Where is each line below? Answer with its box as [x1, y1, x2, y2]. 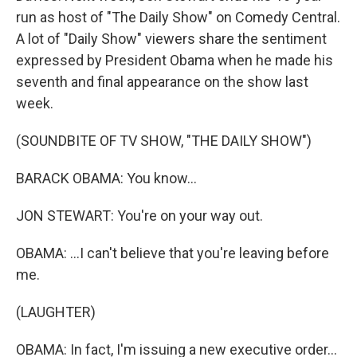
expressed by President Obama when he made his [16, 52, 333, 69]
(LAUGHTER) [16, 304, 96, 320]
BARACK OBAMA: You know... [16, 170, 197, 186]
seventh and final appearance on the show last [16, 73, 308, 90]
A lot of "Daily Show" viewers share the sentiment [16, 30, 327, 47]
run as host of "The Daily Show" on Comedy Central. [16, 9, 340, 25]
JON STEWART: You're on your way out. [16, 207, 263, 224]
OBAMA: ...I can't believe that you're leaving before [16, 245, 329, 261]
